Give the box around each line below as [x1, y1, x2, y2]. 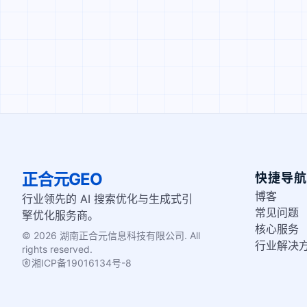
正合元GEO [22, 169, 102, 189]
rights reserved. [22, 243, 93, 255]
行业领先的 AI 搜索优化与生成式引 [22, 192, 193, 206]
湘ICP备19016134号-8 [32, 257, 132, 269]
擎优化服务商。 [22, 208, 99, 222]
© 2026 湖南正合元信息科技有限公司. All [22, 230, 200, 241]
